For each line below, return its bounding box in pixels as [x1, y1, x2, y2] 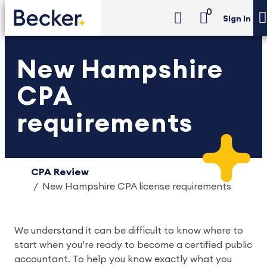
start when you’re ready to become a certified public [14, 240, 252, 250]
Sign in [223, 15, 251, 24]
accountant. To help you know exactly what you [14, 254, 232, 264]
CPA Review [31, 167, 89, 177]
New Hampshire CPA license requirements [42, 182, 231, 191]
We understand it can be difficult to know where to [14, 226, 243, 235]
